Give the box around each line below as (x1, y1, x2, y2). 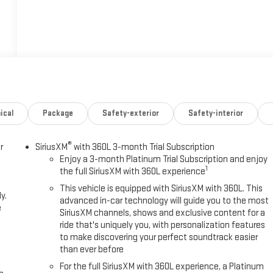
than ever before (60, 244, 124, 256)
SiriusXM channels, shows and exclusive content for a (60, 207, 266, 219)
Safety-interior (188, 108, 243, 119)
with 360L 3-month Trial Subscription (72, 141, 215, 154)
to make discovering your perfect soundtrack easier (60, 232, 258, 244)
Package (43, 108, 74, 119)
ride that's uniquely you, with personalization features (60, 219, 266, 232)
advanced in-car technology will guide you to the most (60, 195, 269, 207)
